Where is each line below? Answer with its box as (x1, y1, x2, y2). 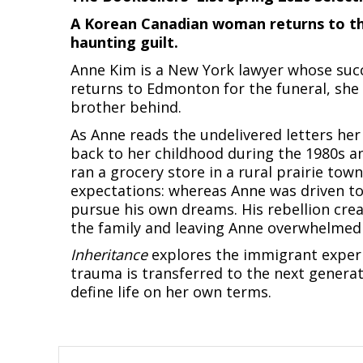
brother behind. (70, 96, 181, 117)
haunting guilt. (70, 32, 178, 52)
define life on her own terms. (70, 282, 271, 302)
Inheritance (70, 245, 147, 265)
